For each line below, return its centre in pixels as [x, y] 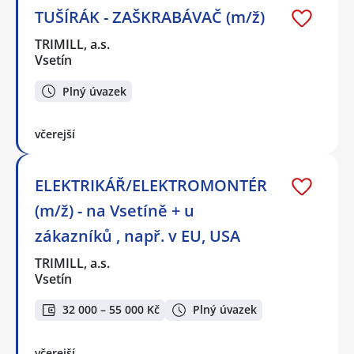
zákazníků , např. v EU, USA [137, 235]
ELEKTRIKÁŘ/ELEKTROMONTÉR [151, 185]
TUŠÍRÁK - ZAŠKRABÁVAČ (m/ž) [150, 17]
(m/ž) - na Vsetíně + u [115, 210]
